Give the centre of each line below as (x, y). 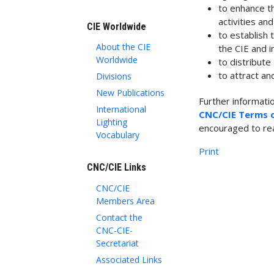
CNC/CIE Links (117, 168)
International (121, 109)
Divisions (114, 76)
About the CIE (123, 47)
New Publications (130, 93)
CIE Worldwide (117, 26)
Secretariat (117, 243)
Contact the (119, 217)
